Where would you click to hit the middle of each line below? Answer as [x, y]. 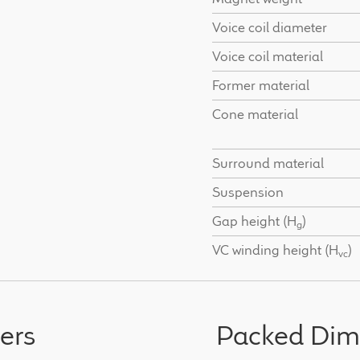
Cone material [255, 114]
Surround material [268, 163]
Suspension [247, 192]
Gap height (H [254, 221]
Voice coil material [267, 56]
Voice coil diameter [269, 27]
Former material [260, 85]
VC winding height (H [275, 250]
